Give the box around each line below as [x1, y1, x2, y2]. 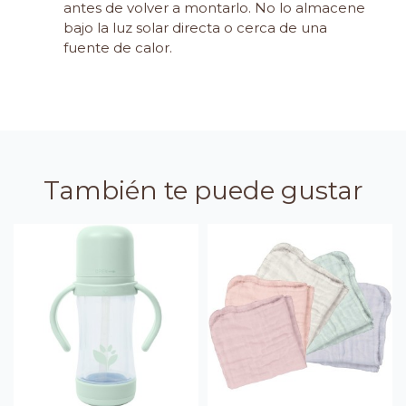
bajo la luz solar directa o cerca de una [63, 19, 327, 37]
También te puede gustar [43, 175, 363, 207]
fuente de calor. [63, 39, 172, 57]
